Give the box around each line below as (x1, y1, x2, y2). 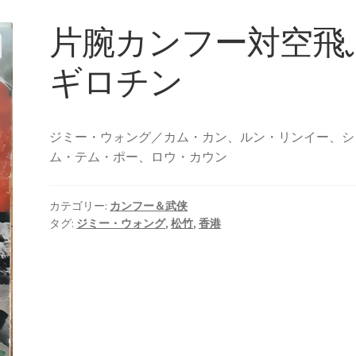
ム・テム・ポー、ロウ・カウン (49, 149, 228, 165)
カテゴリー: (49, 198, 110, 213)
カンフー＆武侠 (110, 198, 188, 213)
